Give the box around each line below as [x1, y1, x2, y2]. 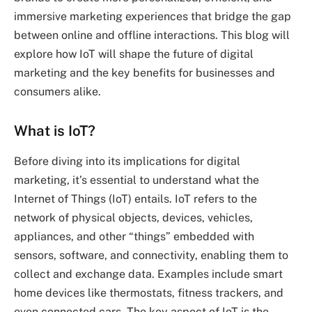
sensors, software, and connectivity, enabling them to [14, 249, 288, 263]
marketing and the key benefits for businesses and [14, 66, 275, 80]
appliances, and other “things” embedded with [14, 230, 254, 244]
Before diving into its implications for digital [14, 155, 240, 169]
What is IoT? [14, 121, 95, 139]
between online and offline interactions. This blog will [14, 29, 290, 42]
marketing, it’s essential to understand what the [14, 173, 259, 187]
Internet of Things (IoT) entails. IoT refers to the [14, 192, 257, 206]
